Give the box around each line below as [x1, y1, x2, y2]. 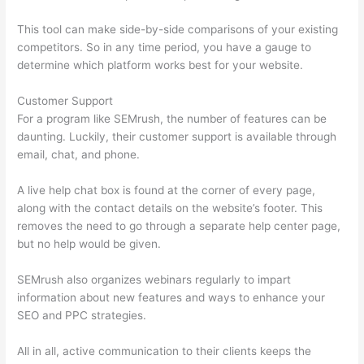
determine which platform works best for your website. [17, 58, 304, 72]
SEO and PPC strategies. [17, 309, 147, 323]
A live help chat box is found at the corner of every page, [17, 184, 316, 197]
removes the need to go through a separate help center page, [17, 219, 341, 233]
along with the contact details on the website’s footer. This [17, 201, 323, 215]
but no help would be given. [17, 237, 162, 251]
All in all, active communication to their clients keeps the [17, 344, 312, 357]
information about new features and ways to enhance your [17, 291, 326, 305]
